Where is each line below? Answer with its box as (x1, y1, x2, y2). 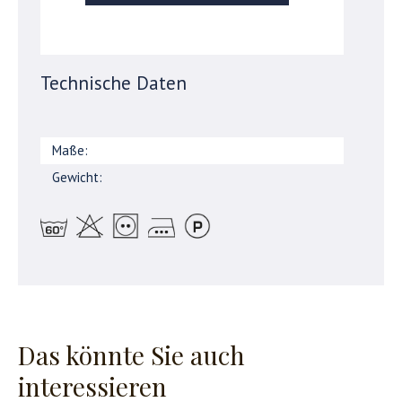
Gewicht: (52, 168, 106, 186)
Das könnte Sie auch (18, 337, 245, 371)
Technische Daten (40, 70, 187, 95)
